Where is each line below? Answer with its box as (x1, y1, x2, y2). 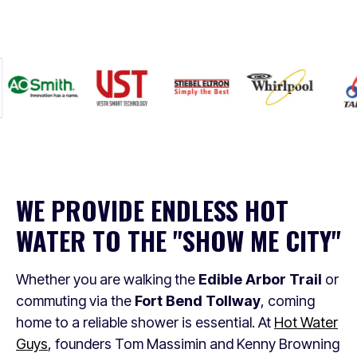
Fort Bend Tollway (135, 292, 261, 309)
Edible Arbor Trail (198, 270, 322, 288)
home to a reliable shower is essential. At (16, 313, 274, 331)
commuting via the (16, 292, 135, 309)
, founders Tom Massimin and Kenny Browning (48, 335, 339, 352)
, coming (261, 292, 315, 309)
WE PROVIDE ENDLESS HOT (16, 190, 288, 229)
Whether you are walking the (16, 270, 198, 288)
